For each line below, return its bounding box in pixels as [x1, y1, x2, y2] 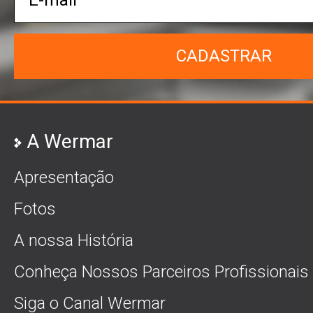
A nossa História [14, 231, 133, 250]
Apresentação [14, 168, 114, 187]
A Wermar [27, 130, 113, 153]
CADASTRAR [175, 46, 272, 66]
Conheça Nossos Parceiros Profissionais [14, 262, 309, 282]
